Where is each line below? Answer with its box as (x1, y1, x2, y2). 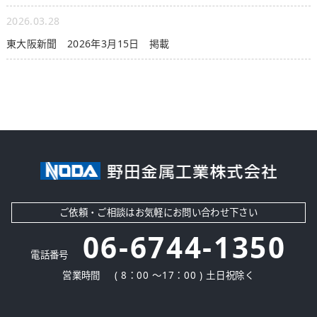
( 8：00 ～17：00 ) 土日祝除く (114, 269, 255, 282)
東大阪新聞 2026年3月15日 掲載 (6, 37, 170, 51)
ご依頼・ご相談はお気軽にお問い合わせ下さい (59, 206, 258, 219)
